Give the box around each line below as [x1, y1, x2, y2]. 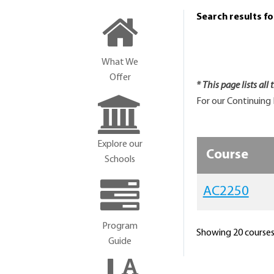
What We [102, 57, 139, 67]
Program [102, 221, 138, 231]
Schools [105, 155, 136, 165]
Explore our [97, 139, 143, 149]
